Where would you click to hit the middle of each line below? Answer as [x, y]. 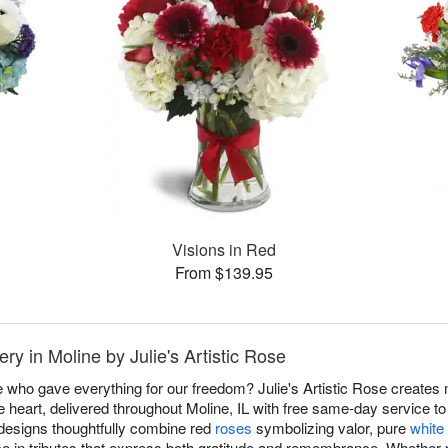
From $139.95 [223, 273]
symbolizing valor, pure [331, 428]
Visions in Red [223, 250]
